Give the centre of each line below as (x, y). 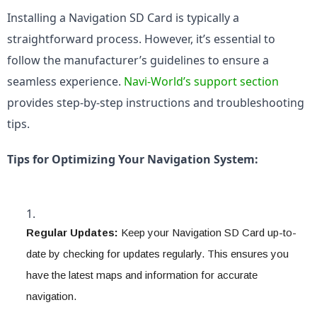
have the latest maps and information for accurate (142, 275)
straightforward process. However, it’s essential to (141, 39)
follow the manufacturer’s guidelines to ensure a (138, 60)
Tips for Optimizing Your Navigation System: (133, 159)
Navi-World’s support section (201, 81)
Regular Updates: (72, 232)
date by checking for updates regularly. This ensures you (157, 254)
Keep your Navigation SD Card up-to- (207, 232)
